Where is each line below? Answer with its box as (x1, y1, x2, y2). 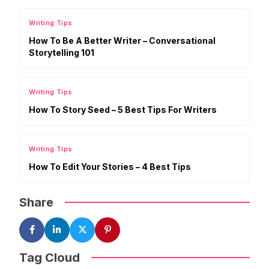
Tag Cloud (19, 250, 80, 265)
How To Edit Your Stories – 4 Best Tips (29, 162, 192, 172)
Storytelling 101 (29, 47, 95, 58)
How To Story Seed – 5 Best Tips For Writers (29, 104, 217, 115)
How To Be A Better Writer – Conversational (29, 35, 216, 46)
